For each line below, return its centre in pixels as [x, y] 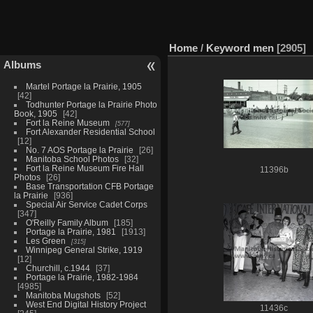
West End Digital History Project [86, 304]
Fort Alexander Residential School [90, 131]
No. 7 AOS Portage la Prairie [79, 150]
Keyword [228, 48]
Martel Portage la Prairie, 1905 [83, 86]
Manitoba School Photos [72, 159]
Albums [22, 64]
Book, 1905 [35, 113]
